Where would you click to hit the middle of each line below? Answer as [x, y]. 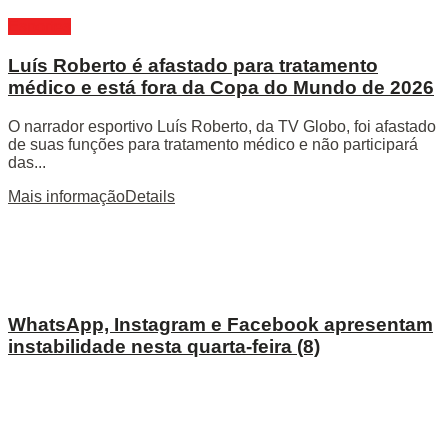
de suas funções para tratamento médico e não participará [213, 144]
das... [27, 162]
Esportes [39, 27]
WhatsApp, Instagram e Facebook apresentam [220, 325]
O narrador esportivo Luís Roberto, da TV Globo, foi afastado [222, 126]
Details [150, 196]
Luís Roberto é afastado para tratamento [193, 65]
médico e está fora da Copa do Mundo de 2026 [221, 87]
